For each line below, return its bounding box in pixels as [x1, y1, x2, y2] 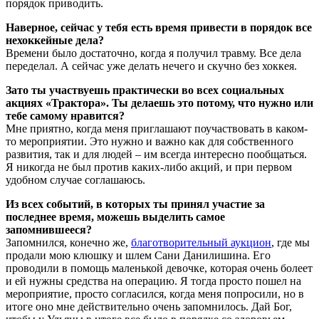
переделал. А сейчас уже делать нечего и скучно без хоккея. [6, 59, 297, 72]
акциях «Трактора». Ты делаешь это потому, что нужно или [6, 96, 313, 109]
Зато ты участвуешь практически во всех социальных [6, 83, 284, 96]
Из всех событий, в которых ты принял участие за [6, 197, 265, 210]
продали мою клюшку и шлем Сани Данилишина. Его [6, 249, 271, 261]
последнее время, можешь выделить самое [6, 210, 225, 223]
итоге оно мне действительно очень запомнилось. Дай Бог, [6, 300, 292, 313]
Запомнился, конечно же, [6, 236, 131, 249]
